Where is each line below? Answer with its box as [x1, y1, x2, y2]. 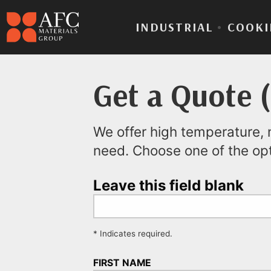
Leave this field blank [93, 177, 244, 195]
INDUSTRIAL [135, 19, 214, 34]
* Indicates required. [93, 229, 172, 239]
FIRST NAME [93, 257, 151, 269]
